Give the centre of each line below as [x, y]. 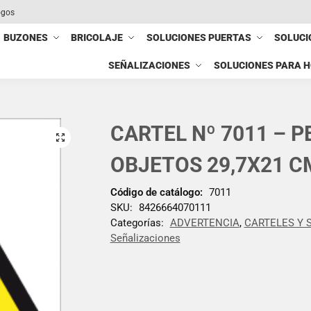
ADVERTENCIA [204, 222]
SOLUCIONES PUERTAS [199, 37]
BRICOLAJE [97, 37]
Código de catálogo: [156, 192]
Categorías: [138, 222]
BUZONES [26, 37]
